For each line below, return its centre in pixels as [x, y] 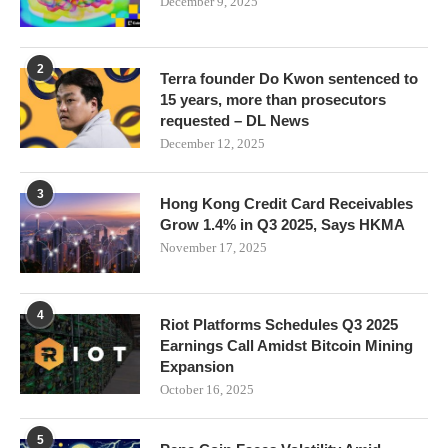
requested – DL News [234, 120]
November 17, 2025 [213, 247]
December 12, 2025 [212, 143]
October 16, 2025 [207, 389]
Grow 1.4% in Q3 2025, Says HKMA [282, 224]
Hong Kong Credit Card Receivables [286, 203]
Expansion [197, 366]
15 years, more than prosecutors [273, 99]
